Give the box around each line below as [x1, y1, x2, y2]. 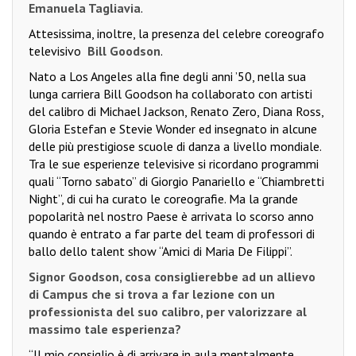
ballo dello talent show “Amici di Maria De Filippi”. [29, 242, 292, 259]
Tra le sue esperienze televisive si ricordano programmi [29, 155, 319, 172]
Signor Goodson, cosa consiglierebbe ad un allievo [29, 268, 315, 284]
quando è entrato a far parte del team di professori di [29, 225, 315, 242]
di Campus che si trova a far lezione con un [29, 285, 275, 302]
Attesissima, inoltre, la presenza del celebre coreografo [29, 25, 324, 41]
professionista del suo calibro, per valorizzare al [29, 303, 307, 319]
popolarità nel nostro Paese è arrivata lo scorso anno [29, 207, 314, 224]
